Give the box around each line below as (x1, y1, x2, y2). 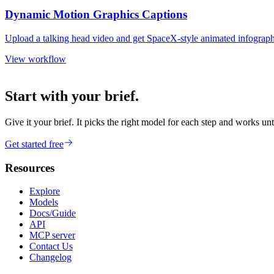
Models (29, 197, 58, 208)
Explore (29, 186, 60, 197)
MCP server (29, 230, 75, 241)
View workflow (5, 54, 66, 65)
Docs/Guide (29, 208, 76, 219)
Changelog (29, 252, 72, 263)
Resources (5, 161, 54, 174)
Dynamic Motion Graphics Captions (5, 8, 187, 21)
